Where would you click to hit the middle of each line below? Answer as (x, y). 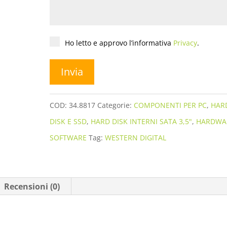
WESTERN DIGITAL (136, 137)
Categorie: (116, 105)
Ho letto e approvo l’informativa (119, 43)
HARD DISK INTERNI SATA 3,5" (142, 121)
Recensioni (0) (32, 186)
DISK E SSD (68, 121)
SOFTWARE (68, 137)
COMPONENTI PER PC (171, 105)
